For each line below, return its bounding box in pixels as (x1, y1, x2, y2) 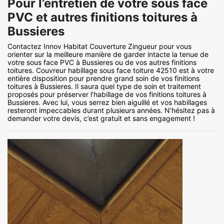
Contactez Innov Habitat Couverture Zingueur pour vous (7, 42, 191, 51)
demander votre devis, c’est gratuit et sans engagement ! (7, 114, 195, 123)
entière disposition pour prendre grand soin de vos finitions (7, 74, 199, 83)
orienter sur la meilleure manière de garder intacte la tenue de (7, 50, 208, 59)
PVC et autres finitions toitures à (7, 10, 197, 25)
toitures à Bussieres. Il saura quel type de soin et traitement (7, 82, 201, 91)
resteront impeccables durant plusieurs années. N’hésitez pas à (7, 106, 215, 115)
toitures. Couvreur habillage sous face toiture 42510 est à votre (7, 66, 214, 75)
